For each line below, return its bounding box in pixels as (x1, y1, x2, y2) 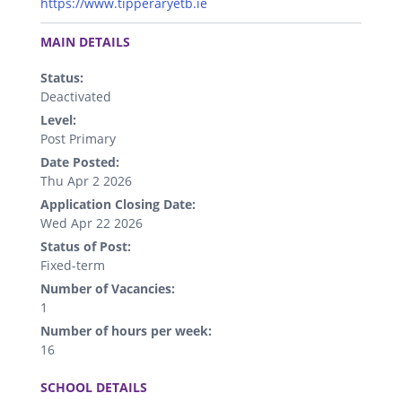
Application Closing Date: (40, 196, 196, 214)
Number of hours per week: (40, 322, 212, 340)
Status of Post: (40, 238, 131, 256)
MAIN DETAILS (40, 33, 130, 51)
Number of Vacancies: (40, 280, 175, 298)
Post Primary (40, 130, 116, 148)
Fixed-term (40, 257, 105, 275)
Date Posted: (40, 153, 119, 171)
